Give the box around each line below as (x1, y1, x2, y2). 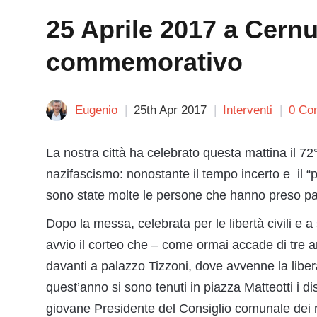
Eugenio (75, 103, 117, 117)
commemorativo (46, 47, 243, 76)
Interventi (223, 103, 272, 117)
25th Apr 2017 (134, 103, 207, 117)
